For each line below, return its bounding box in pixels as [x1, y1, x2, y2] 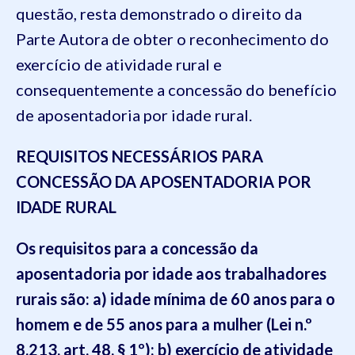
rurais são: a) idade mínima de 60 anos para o [16, 289, 335, 308]
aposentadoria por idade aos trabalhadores [16, 264, 326, 283]
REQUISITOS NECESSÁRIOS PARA [16, 147, 263, 166]
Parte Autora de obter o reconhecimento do [16, 29, 329, 48]
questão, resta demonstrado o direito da [16, 4, 302, 23]
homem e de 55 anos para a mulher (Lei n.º [16, 315, 312, 334]
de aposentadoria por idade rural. [16, 105, 252, 124]
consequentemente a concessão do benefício [16, 80, 337, 99]
